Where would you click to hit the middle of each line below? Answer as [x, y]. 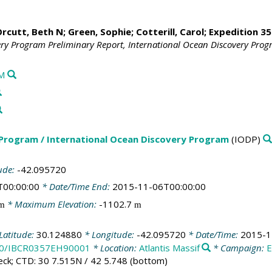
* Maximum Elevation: [52, 204]
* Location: [114, 248]
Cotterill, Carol [170, 32]
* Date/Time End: [76, 187]
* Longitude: [109, 235]
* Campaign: [239, 248]
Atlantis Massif [169, 248]
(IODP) [244, 139]
